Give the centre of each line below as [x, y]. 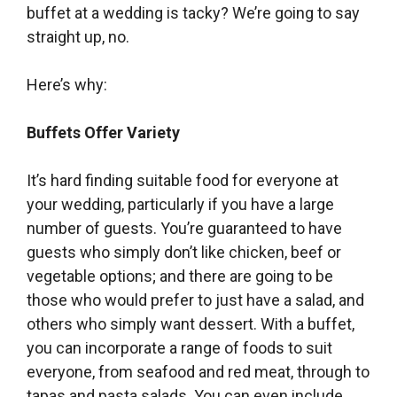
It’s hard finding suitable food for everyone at [183, 180]
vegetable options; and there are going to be [180, 276]
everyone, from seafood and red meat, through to [198, 371]
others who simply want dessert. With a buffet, [191, 323]
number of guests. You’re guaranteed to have [184, 228]
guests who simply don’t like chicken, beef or [184, 252]
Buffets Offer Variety [103, 132]
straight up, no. [78, 36]
